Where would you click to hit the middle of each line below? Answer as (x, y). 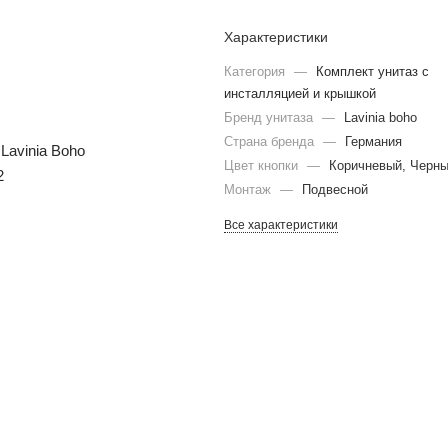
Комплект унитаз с (372, 71)
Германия (373, 141)
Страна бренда (271, 141)
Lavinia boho (380, 117)
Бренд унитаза (270, 117)
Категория (256, 71)
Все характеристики (281, 225)
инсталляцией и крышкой (300, 93)
